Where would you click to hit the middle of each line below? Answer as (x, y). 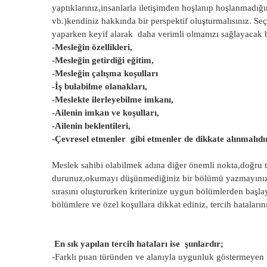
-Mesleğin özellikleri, (92, 47)
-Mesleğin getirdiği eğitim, (103, 60)
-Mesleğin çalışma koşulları (105, 73)
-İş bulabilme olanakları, (100, 86)
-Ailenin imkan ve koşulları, (105, 113)
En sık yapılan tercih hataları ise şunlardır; (139, 244)
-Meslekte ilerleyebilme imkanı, (113, 100)
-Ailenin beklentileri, (91, 126)
